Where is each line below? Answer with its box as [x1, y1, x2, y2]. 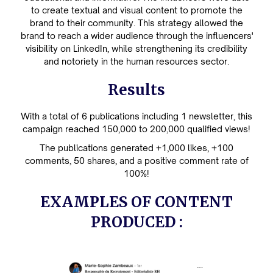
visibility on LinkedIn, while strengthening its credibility [26, 43, 247, 54]
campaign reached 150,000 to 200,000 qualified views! [23, 124, 250, 134]
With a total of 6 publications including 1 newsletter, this [21, 111, 252, 121]
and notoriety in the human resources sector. [44, 56, 229, 66]
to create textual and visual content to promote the [30, 5, 243, 15]
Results [108, 80, 165, 99]
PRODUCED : [90, 213, 183, 232]
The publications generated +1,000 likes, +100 [40, 143, 233, 153]
